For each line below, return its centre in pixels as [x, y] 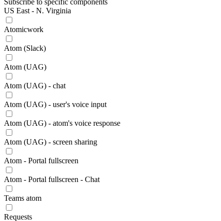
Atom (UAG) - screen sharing [51, 142]
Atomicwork [24, 29]
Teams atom [23, 198]
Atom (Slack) [25, 48]
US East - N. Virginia [37, 11]
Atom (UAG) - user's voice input [55, 104]
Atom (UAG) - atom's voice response [62, 123]
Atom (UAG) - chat [35, 86]
